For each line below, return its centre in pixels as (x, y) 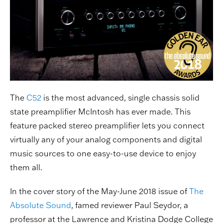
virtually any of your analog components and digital (106, 139)
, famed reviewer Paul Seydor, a (130, 205)
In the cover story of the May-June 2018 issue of (100, 191)
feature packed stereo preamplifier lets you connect (107, 125)
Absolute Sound (41, 205)
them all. (26, 167)
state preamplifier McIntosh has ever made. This (100, 111)
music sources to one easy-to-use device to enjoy (103, 153)
